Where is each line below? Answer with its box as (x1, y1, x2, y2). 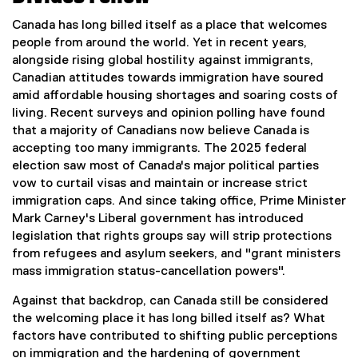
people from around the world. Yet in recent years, (12, 36, 307, 50)
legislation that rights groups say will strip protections (12, 229, 332, 243)
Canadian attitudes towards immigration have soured (12, 71, 324, 85)
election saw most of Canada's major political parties (12, 159, 319, 173)
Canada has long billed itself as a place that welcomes (12, 18, 327, 32)
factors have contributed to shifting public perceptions (12, 329, 337, 343)
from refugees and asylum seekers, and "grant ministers (12, 247, 340, 261)
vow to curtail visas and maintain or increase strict (12, 177, 308, 190)
